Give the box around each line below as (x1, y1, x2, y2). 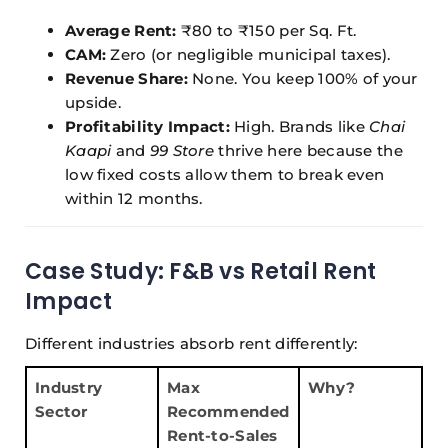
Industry (35, 378, 103, 398)
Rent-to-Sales (167, 426, 278, 446)
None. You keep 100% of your (187, 69, 418, 89)
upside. (65, 93, 121, 113)
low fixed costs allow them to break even (65, 165, 385, 185)
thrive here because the (214, 141, 403, 161)
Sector (35, 402, 88, 422)
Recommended (167, 402, 290, 422)
